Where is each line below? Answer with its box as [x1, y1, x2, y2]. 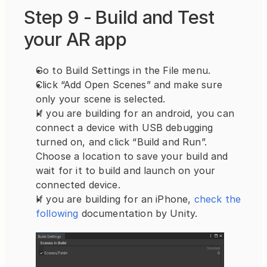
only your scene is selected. [36, 93, 166, 105]
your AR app [24, 28, 127, 51]
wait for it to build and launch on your [36, 164, 216, 177]
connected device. [36, 179, 120, 191]
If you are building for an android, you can [36, 107, 234, 120]
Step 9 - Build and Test [24, 6, 215, 29]
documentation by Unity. [81, 207, 198, 220]
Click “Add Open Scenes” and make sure [36, 79, 222, 91]
